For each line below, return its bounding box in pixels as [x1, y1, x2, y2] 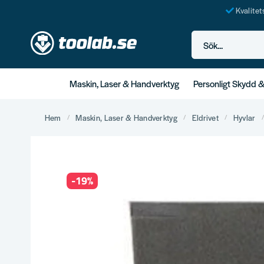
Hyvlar [233, 111, 256, 123]
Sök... [190, 31, 210, 43]
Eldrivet [192, 111, 219, 123]
